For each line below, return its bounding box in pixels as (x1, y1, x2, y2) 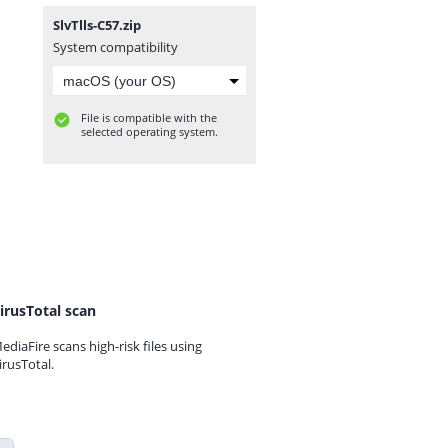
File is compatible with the (81, 110, 217, 125)
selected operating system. (81, 124, 218, 139)
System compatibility (53, 38, 178, 56)
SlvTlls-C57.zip (53, 16, 141, 34)
